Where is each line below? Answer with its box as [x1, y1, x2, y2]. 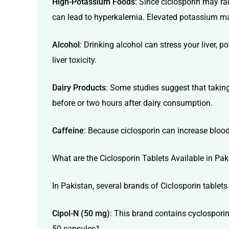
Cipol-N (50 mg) [52, 209, 110, 219]
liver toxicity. [52, 55, 97, 65]
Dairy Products [52, 83, 106, 93]
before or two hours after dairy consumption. [52, 98, 213, 108]
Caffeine [52, 126, 84, 136]
